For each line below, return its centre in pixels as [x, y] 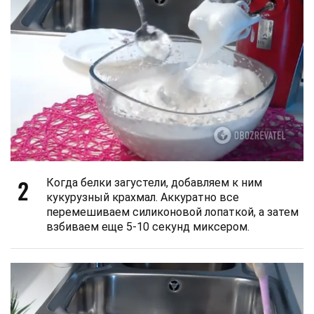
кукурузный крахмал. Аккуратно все [143, 197]
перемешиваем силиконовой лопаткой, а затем [172, 212]
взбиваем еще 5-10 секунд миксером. [148, 226]
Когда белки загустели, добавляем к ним [154, 182]
